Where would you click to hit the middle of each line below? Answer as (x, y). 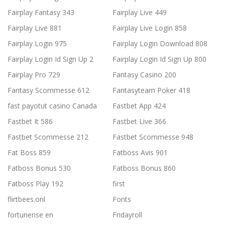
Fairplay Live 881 (35, 28)
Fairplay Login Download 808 (160, 44)
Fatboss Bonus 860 (144, 168)
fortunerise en (30, 215)
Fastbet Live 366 (139, 122)
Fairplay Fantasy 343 (41, 13)
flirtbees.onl (26, 199)
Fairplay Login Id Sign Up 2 (50, 59)
